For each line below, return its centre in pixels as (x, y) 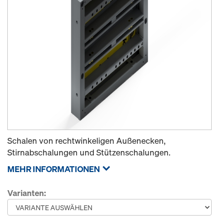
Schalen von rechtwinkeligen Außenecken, (87, 141)
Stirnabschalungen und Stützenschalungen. (89, 152)
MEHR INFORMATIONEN (54, 169)
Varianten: (27, 193)
